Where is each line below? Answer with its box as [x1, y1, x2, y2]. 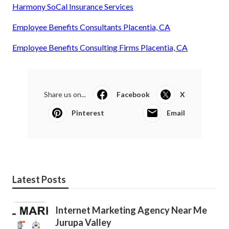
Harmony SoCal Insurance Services [12, 1, 133, 11]
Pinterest [72, 108, 104, 117]
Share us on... [44, 89, 86, 99]
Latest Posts [12, 173, 66, 185]
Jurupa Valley [55, 216, 111, 228]
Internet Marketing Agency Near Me [55, 204, 207, 216]
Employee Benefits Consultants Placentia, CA [12, 21, 170, 32]
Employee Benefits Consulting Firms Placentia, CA [12, 42, 188, 52]
